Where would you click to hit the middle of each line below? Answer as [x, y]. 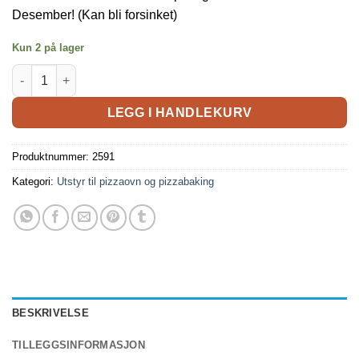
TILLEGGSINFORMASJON [79, 345]
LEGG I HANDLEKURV [179, 112]
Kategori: [34, 182]
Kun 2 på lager [48, 47]
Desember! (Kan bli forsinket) [95, 14]
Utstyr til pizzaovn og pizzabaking [135, 182]
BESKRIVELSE [50, 313]
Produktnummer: [52, 157]
